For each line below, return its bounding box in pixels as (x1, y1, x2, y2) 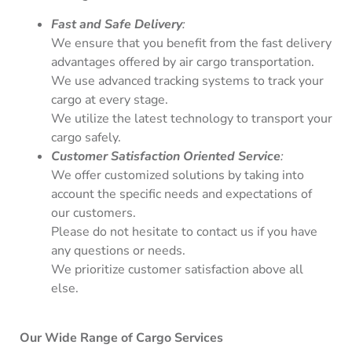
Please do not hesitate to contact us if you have (51, 223, 317, 241)
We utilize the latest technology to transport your (51, 110, 332, 128)
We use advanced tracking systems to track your (51, 72, 324, 90)
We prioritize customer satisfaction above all (51, 261, 303, 279)
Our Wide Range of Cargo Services (20, 328, 223, 346)
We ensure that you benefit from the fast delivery (51, 35, 332, 53)
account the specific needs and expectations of (51, 185, 312, 203)
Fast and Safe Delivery (51, 16, 182, 34)
